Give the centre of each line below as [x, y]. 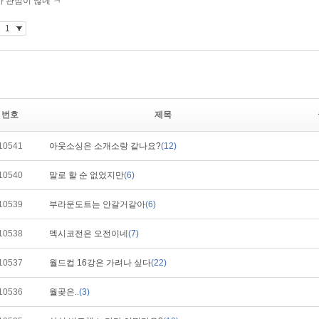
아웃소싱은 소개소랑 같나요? [105, 146]
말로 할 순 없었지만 [87, 175]
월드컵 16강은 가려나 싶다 [100, 263]
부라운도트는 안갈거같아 [97, 204]
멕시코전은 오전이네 [89, 234]
